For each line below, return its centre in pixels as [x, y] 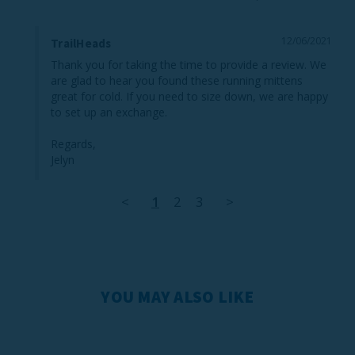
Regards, [73, 144]
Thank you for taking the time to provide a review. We [189, 65]
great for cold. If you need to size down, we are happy [189, 97]
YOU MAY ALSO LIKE [177, 297]
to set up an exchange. [109, 113]
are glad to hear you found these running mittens [177, 81]
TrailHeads [81, 44]
